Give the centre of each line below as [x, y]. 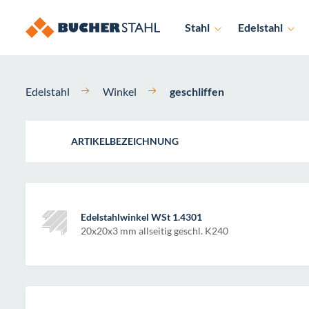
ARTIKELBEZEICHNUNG [125, 141]
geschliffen [197, 91]
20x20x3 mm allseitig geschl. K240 [154, 231]
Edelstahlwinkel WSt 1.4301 [141, 217]
